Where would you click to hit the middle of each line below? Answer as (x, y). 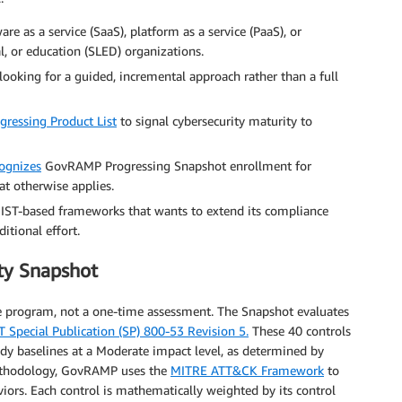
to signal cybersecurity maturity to (214, 120)
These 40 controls (300, 330)
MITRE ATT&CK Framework (247, 370)
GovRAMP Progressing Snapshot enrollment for (176, 165)
